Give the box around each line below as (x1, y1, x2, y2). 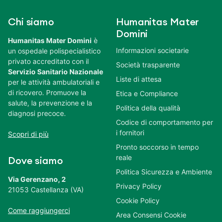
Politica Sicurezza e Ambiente (116, 167, 212, 176)
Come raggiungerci (8, 206, 70, 215)
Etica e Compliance (116, 89, 178, 98)
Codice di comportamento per (116, 118, 213, 127)
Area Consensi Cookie (116, 211, 186, 220)
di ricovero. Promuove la (8, 88, 86, 97)
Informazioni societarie (116, 46, 189, 55)
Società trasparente (116, 60, 180, 69)
